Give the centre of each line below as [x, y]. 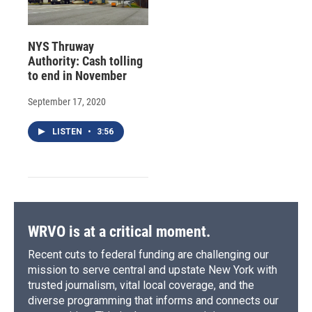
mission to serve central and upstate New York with [153, 270]
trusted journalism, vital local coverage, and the [141, 286]
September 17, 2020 [67, 102]
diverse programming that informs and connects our [153, 301]
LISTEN [68, 132]
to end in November [77, 76]
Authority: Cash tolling [85, 61]
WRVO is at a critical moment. [119, 232]
